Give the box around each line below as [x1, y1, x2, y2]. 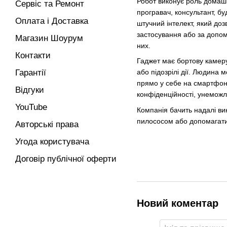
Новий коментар [137, 197, 218, 209]
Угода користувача [15, 137, 89, 146]
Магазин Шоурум [15, 33, 83, 43]
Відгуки [15, 85, 44, 95]
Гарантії [15, 68, 46, 78]
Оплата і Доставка [15, 16, 88, 26]
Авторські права [15, 120, 79, 129]
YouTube [15, 102, 47, 112]
